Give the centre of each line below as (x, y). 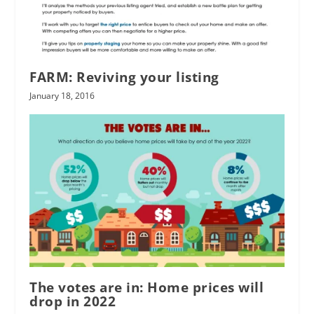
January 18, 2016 (62, 96)
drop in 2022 (73, 301)
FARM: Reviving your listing (124, 77)
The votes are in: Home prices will (147, 287)
